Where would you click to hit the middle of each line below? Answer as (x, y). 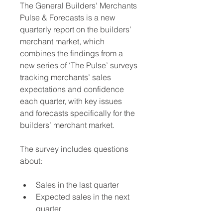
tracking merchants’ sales (66, 77)
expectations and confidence (73, 89)
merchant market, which (63, 41)
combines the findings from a (72, 53)
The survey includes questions (75, 149)
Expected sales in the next (84, 196)
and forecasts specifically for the (78, 113)
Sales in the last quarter (77, 184)
